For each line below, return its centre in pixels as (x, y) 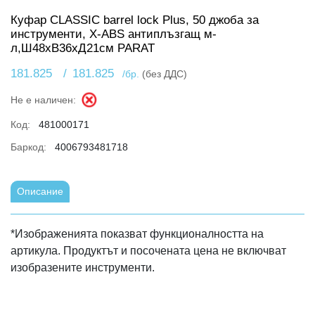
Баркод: (30, 147)
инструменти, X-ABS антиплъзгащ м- (114, 34)
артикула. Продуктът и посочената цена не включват (148, 251)
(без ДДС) (165, 74)
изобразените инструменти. (83, 268)
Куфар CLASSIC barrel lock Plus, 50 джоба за (135, 20)
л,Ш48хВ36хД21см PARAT (83, 48)
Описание (40, 191)
